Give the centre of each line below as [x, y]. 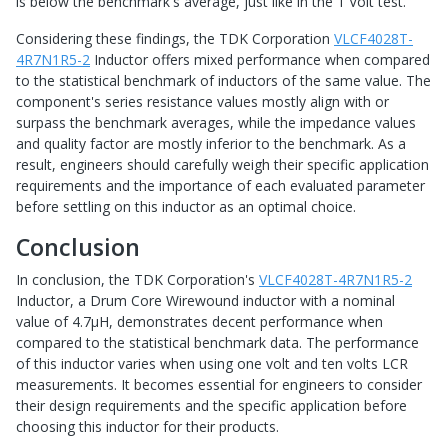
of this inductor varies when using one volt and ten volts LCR [212, 364]
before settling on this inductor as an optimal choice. [186, 207]
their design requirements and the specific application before [211, 406]
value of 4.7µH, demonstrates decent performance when [199, 322]
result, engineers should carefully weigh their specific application [222, 165]
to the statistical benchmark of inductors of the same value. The [223, 81]
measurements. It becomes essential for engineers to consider [219, 385]
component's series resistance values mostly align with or [202, 102]
